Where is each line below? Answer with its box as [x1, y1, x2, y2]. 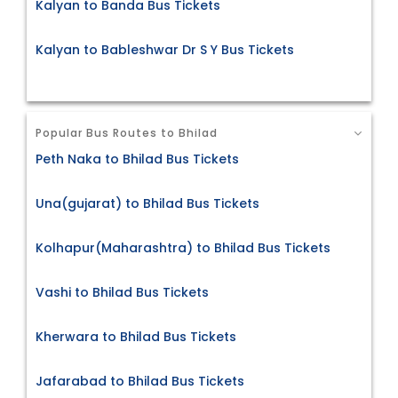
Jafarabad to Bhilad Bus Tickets [36, 371, 244, 390]
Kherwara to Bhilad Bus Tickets [36, 327, 236, 346]
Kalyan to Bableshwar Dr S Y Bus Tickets [36, 41, 294, 60]
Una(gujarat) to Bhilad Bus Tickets [36, 194, 259, 212]
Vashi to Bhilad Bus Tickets [36, 283, 209, 301]
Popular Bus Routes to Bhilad [36, 125, 218, 141]
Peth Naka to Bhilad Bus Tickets [36, 149, 239, 168]
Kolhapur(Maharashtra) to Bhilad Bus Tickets [36, 238, 330, 257]
